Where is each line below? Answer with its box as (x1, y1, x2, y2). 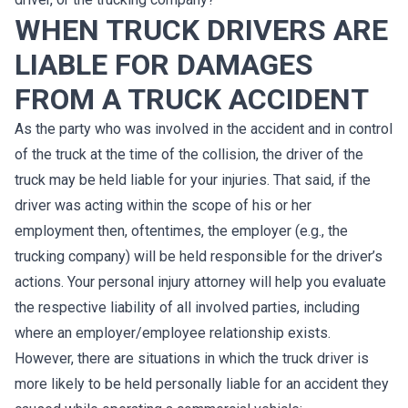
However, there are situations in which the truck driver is (15, 350, 369, 367)
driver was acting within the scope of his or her (15, 197, 311, 214)
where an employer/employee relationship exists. (15, 324, 331, 342)
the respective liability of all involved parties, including (15, 299, 360, 316)
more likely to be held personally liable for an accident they (15, 375, 389, 393)
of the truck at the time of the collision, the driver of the (15, 146, 363, 163)
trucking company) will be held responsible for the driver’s (15, 248, 382, 265)
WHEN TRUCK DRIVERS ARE (15, 13, 388, 47)
